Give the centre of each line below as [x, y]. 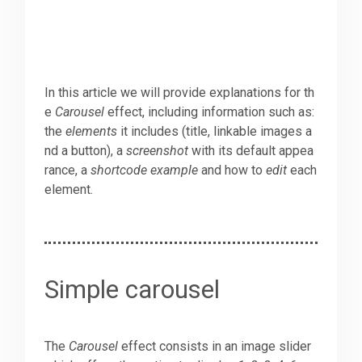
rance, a [68, 170]
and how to [232, 170]
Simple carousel [133, 290]
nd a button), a [86, 151]
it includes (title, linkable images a [215, 132]
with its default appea [251, 151]
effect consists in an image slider [215, 347]
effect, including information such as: [210, 112]
